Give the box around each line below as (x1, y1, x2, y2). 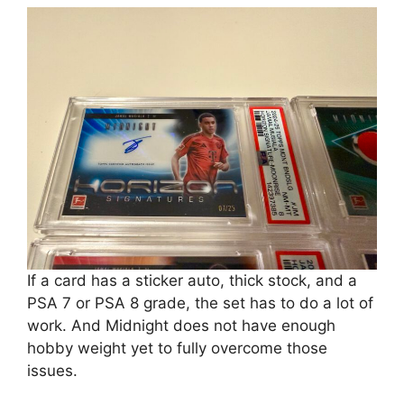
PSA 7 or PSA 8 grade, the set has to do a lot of (27, 294, 373, 313)
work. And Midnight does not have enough (27, 317, 335, 335)
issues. (27, 362, 78, 381)
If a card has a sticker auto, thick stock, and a (27, 271, 357, 290)
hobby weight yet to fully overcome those (27, 339, 327, 358)
